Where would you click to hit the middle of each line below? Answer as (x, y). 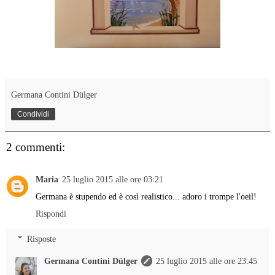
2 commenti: (36, 147)
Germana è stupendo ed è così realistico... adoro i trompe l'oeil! (146, 196)
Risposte (42, 239)
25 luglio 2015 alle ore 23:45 (207, 261)
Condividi (33, 114)
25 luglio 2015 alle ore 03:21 (113, 179)
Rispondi (51, 213)
